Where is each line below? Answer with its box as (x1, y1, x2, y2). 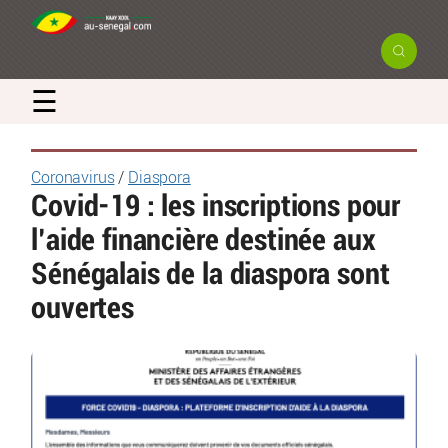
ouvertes (31, 293, 134, 324)
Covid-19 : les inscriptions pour (31, 191, 401, 222)
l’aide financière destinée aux (31, 225, 376, 256)
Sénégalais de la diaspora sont (31, 259, 390, 290)
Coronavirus (31, 170, 115, 186)
